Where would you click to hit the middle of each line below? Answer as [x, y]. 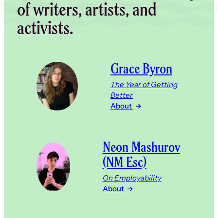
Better [121, 95]
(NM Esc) [124, 162]
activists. [45, 27]
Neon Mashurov [141, 147]
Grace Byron [141, 68]
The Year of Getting [144, 84]
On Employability [132, 178]
